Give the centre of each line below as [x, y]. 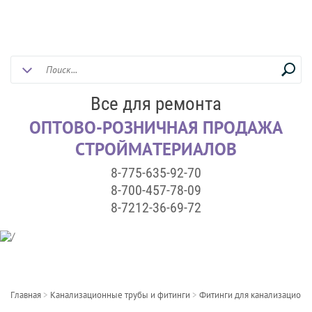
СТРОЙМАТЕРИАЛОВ [156, 149]
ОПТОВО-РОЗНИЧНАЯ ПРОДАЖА [156, 127]
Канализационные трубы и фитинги [120, 295]
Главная [26, 295]
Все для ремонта [156, 104]
